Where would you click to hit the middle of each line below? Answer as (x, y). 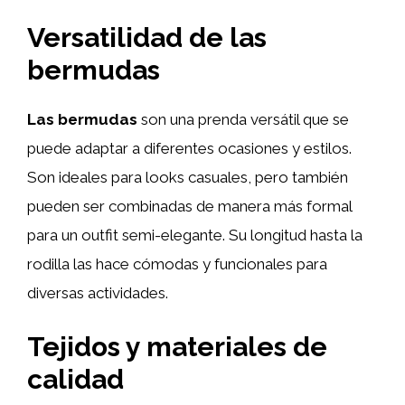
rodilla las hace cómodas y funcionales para (177, 264)
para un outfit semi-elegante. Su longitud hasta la (195, 235)
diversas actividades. (98, 293)
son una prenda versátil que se (243, 119)
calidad (75, 379)
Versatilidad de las (147, 38)
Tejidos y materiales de (177, 346)
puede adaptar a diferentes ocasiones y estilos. (189, 148)
